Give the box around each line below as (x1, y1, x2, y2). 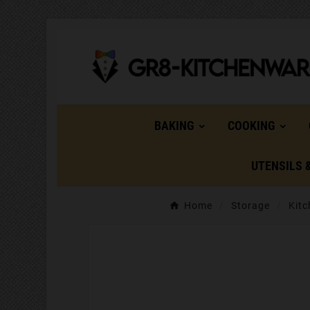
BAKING (154, 118, 194, 134)
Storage (230, 200, 270, 212)
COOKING (228, 118, 275, 134)
